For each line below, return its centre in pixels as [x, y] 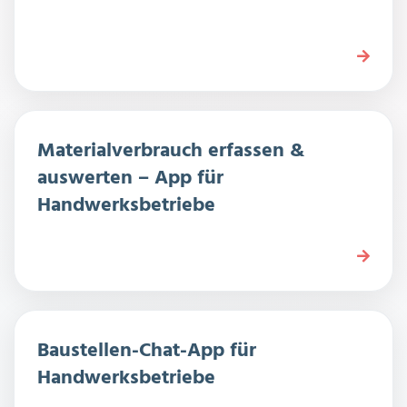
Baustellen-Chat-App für [147, 352]
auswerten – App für [130, 179]
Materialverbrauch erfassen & [171, 152]
